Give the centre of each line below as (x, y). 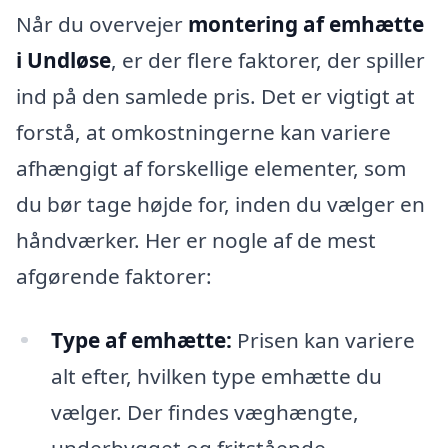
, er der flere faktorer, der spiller (268, 59)
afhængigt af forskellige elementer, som (211, 167)
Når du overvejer (102, 23)
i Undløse (63, 59)
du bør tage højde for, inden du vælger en (220, 203)
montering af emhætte (306, 23)
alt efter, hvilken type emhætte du (216, 375)
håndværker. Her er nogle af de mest (196, 239)
